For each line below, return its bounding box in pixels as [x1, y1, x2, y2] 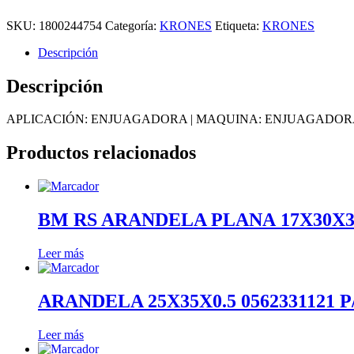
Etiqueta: [215, 18, 262, 32]
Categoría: [105, 18, 160, 32]
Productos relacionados [6, 142, 196, 164]
